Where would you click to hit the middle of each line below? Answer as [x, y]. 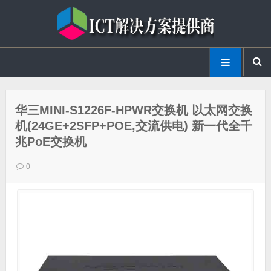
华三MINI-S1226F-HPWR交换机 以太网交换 [133, 110]
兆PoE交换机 [51, 142]
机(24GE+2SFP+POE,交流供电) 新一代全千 [133, 126]
